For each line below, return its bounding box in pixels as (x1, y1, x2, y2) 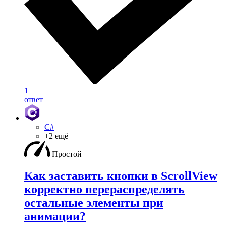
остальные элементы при (24, 196, 163, 210)
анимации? (24, 210, 86, 223)
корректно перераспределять (24, 183, 185, 196)
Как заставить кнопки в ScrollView (24, 169, 217, 183)
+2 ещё (44, 132, 68, 141)
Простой (52, 150, 82, 159)
